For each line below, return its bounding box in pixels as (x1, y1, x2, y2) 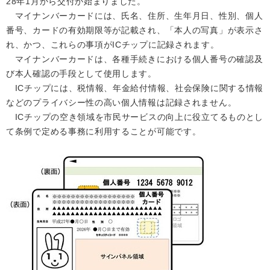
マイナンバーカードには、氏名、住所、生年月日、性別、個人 (6, 10, 263, 20)
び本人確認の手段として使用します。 (6, 68, 157, 78)
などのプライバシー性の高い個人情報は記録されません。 (6, 97, 237, 107)
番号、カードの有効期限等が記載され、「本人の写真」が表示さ (6, 25, 263, 35)
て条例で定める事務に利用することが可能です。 (6, 126, 201, 136)
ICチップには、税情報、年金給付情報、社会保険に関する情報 (6, 83, 263, 93)
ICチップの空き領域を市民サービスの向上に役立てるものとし (6, 111, 263, 122)
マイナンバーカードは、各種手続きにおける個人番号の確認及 (6, 54, 263, 64)
